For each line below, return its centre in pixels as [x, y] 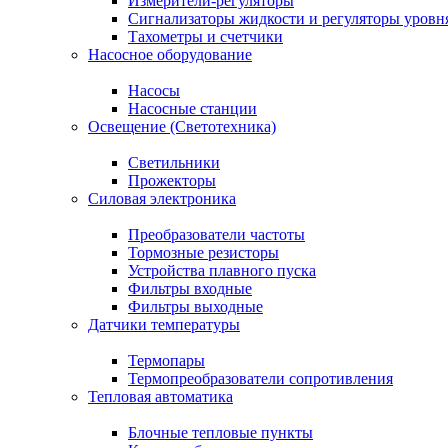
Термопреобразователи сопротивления [260, 378]
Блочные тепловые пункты [220, 432]
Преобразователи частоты [216, 234]
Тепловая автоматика [160, 396]
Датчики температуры [164, 324]
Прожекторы [172, 180]
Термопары [166, 360]
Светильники [174, 162]
